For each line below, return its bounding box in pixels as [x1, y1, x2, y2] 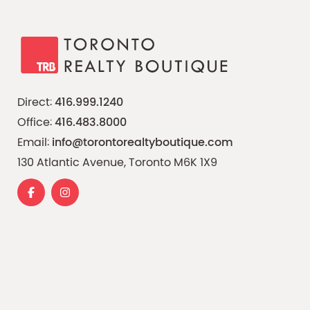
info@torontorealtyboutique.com [52, 134, 233, 152]
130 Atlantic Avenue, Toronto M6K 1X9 [17, 154, 217, 172]
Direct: [17, 94, 55, 112]
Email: [17, 134, 52, 152]
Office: [17, 114, 55, 132]
